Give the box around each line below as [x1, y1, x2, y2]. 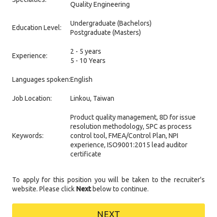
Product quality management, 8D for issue [70, 113, 196, 121]
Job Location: [12, 94, 52, 102]
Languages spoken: [12, 75, 70, 83]
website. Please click [12, 185, 76, 193]
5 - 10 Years [70, 56, 106, 64]
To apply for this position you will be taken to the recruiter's [12, 175, 205, 184]
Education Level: [12, 23, 62, 31]
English [70, 75, 93, 83]
